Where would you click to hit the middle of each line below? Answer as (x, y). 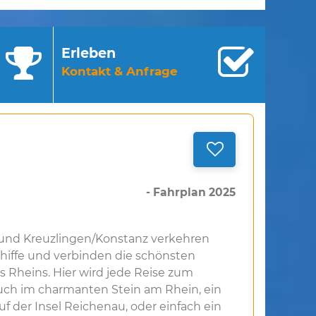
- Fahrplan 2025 (191, 193)
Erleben (89, 53)
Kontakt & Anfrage (120, 72)
